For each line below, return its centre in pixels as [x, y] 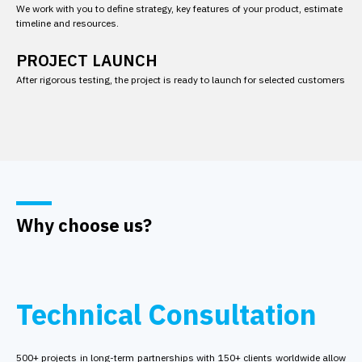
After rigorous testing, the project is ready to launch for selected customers [181, 80]
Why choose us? [84, 225]
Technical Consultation [166, 314]
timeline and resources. [67, 23]
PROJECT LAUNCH [87, 60]
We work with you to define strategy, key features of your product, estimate [179, 8]
